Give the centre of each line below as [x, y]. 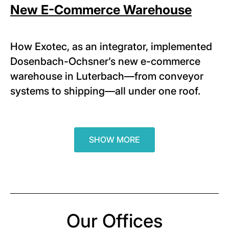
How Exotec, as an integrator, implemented [111, 46]
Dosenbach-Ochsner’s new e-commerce [105, 61]
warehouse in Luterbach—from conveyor [107, 76]
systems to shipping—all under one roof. [105, 91]
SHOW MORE [114, 139]
